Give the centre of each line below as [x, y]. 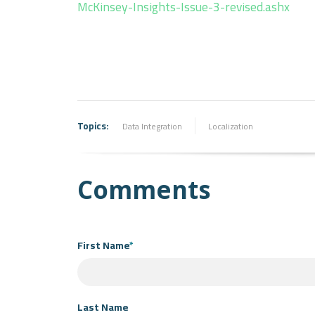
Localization [231, 127]
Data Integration [152, 127]
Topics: [93, 126]
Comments [144, 190]
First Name [103, 245]
